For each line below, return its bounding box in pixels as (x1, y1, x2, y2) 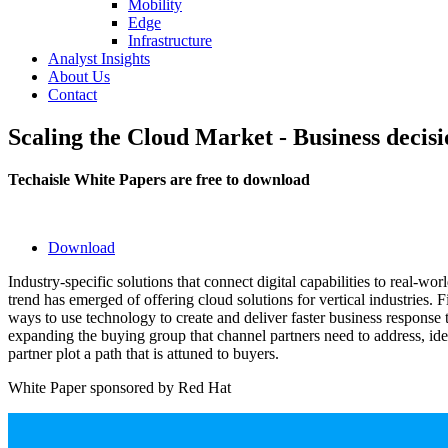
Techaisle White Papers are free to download (8, 170, 310, 188)
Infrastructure (128, 32, 212, 49)
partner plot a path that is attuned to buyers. (8, 344, 279, 362)
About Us (48, 68, 110, 85)
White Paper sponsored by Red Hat (8, 378, 231, 396)
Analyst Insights (48, 50, 150, 67)
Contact (48, 86, 97, 103)
